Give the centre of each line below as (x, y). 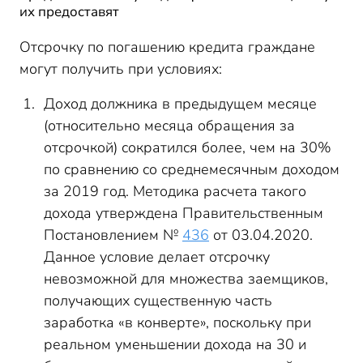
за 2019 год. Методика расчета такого (175, 191)
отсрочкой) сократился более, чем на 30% (188, 147)
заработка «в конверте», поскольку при (177, 322)
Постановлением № (113, 235)
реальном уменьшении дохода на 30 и (175, 344)
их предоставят (69, 12)
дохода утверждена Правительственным (184, 213)
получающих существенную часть (158, 301)
